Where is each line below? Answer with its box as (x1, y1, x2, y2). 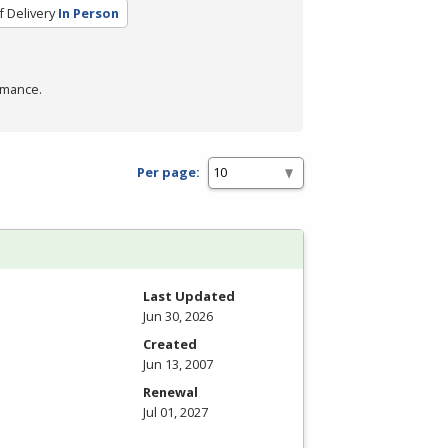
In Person (57, 3, 119, 22)
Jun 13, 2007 (143, 354, 213, 373)
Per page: (137, 163, 200, 182)
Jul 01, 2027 (143, 402, 208, 421)
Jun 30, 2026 (143, 306, 213, 325)
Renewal (143, 382, 198, 401)
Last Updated (143, 286, 235, 305)
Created (143, 334, 197, 353)
